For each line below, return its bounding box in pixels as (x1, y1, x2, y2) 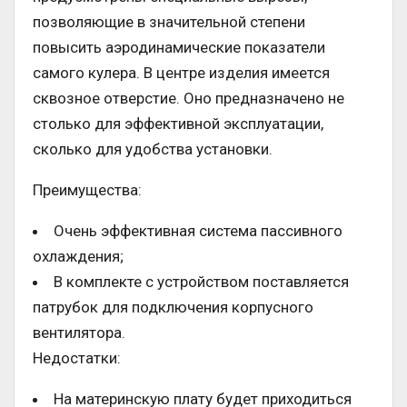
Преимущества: (33, 181, 142, 200)
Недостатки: (33, 349, 121, 368)
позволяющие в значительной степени (33, 13, 305, 32)
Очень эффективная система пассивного (54, 222, 342, 241)
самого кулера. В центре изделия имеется (33, 64, 330, 83)
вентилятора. (33, 323, 125, 342)
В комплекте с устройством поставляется (54, 273, 349, 292)
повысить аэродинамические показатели (33, 38, 325, 57)
